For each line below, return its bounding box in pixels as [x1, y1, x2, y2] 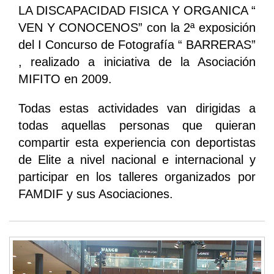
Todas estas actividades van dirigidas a [18, 102, 256, 116]
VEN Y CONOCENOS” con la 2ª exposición [18, 21, 256, 35]
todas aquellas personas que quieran [18, 119, 256, 133]
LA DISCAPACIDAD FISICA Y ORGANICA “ [18, 4, 256, 18]
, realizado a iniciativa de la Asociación [18, 55, 256, 69]
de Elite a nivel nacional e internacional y [18, 153, 256, 167]
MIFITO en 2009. [18, 72, 112, 86]
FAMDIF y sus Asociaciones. [18, 187, 173, 201]
